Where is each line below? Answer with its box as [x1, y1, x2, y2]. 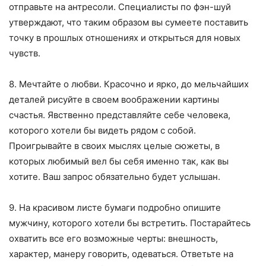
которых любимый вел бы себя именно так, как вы [9, 156, 229, 167]
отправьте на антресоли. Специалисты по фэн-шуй [9, 1, 231, 13]
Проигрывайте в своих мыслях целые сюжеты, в [9, 140, 220, 152]
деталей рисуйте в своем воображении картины [9, 94, 219, 106]
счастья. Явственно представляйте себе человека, [9, 109, 230, 121]
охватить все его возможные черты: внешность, [9, 233, 218, 245]
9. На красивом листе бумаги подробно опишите [9, 202, 221, 214]
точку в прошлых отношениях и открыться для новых [9, 32, 240, 44]
